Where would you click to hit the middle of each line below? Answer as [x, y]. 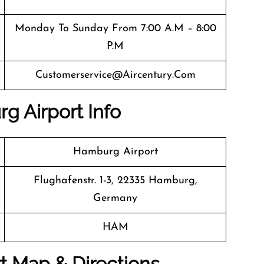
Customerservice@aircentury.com [115, 75]
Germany [115, 198]
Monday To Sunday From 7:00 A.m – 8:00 [115, 29]
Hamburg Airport [115, 152]
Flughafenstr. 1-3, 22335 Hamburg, [115, 181]
